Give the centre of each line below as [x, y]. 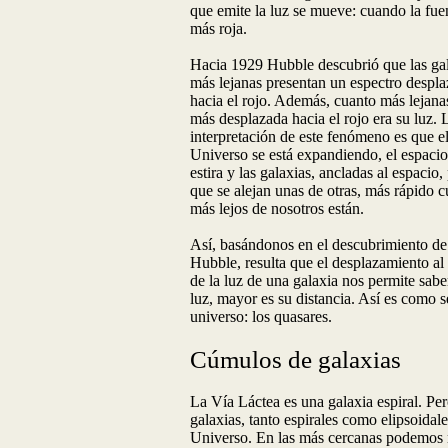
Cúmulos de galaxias [295, 358]
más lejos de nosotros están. [277, 209]
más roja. [218, 29]
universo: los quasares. [261, 317]
